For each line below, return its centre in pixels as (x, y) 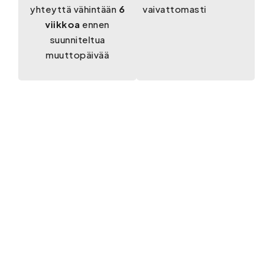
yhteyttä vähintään (74, 9)
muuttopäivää (77, 55)
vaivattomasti (175, 9)
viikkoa (63, 24)
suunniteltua (77, 40)
